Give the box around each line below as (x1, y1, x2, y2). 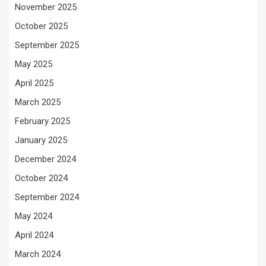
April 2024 (15, 230, 53, 240)
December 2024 (15, 154, 76, 164)
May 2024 (15, 211, 52, 221)
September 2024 (15, 192, 79, 202)
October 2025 (15, 21, 68, 31)
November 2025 (15, 2, 77, 12)
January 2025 (15, 135, 67, 145)
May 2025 (15, 59, 52, 69)
